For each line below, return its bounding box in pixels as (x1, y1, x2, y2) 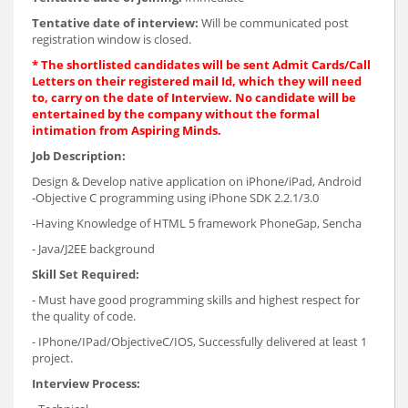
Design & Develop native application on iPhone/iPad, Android (32, 173, 362, 190)
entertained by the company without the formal (32, 106, 320, 123)
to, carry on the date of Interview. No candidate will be (32, 89, 356, 107)
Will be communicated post (201, 15, 349, 32)
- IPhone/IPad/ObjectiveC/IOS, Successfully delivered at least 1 (32, 333, 367, 351)
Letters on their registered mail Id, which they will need (32, 73, 362, 90)
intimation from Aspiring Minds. (32, 122, 221, 139)
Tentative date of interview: (32, 15, 201, 32)
